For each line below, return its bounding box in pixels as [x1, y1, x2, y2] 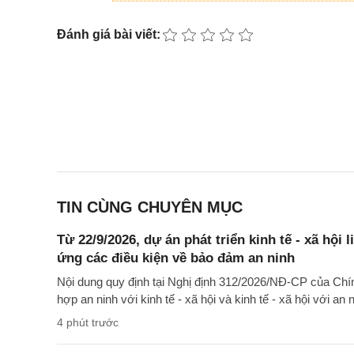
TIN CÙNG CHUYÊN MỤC [57, 198, 243, 217]
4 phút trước [57, 316, 119, 330]
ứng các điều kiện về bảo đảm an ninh [57, 250, 295, 266]
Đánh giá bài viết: [57, 28, 160, 42]
